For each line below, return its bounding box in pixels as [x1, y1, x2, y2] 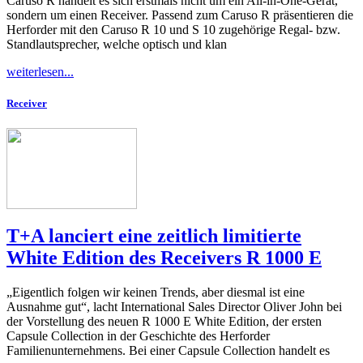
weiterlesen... [6, 64, 74, 79]
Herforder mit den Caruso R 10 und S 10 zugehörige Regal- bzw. [6, 22, 340, 36]
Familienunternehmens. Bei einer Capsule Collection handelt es [6, 344, 330, 358]
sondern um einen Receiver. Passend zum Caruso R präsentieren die [6, 7, 353, 22]
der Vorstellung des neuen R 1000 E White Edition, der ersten [6, 314, 322, 329]
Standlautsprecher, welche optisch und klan [6, 36, 227, 51]
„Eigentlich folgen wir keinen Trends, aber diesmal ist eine [6, 285, 305, 300]
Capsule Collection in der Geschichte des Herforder [6, 329, 270, 344]
